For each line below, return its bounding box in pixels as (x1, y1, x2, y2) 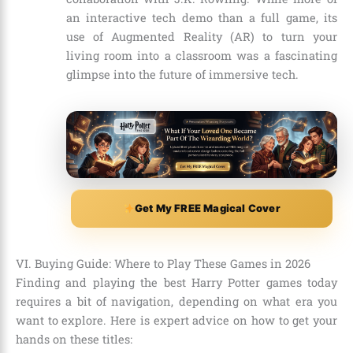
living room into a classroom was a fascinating (65, 47, 337, 63)
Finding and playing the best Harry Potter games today (16, 275, 337, 291)
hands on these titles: (16, 332, 132, 347)
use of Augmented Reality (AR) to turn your (65, 28, 337, 44)
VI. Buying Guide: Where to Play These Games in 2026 (16, 256, 310, 272)
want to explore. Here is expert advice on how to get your (16, 313, 337, 329)
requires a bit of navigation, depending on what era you (16, 294, 337, 310)
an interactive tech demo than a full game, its (65, 9, 337, 25)
